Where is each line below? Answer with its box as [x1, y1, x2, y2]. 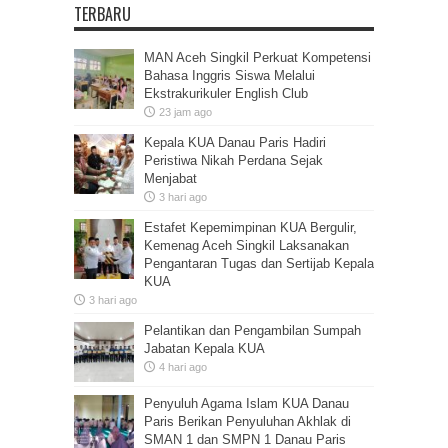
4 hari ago [159, 360, 207, 373]
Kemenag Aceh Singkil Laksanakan [144, 237, 349, 253]
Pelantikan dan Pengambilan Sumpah [144, 322, 361, 338]
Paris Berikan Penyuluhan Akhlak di [144, 413, 351, 429]
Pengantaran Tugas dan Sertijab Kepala [144, 255, 374, 271]
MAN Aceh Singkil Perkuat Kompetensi [144, 49, 371, 65]
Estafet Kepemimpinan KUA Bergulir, [144, 219, 357, 235]
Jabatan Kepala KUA [144, 340, 265, 356]
